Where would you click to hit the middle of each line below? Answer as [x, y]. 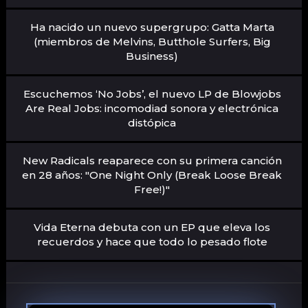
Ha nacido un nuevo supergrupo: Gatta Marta [152, 27]
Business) [152, 56]
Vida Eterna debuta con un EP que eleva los [152, 227]
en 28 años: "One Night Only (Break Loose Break [152, 175]
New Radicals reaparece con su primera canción [152, 160]
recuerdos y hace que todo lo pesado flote [152, 241]
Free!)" [152, 189]
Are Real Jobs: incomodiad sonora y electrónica [152, 108]
